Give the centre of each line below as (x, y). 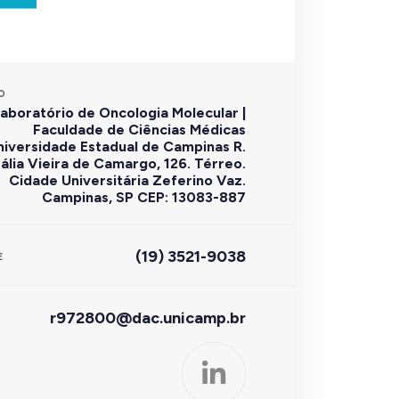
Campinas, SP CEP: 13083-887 (144, 197)
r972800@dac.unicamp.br (148, 318)
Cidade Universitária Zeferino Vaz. (127, 180)
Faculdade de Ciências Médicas (139, 129)
